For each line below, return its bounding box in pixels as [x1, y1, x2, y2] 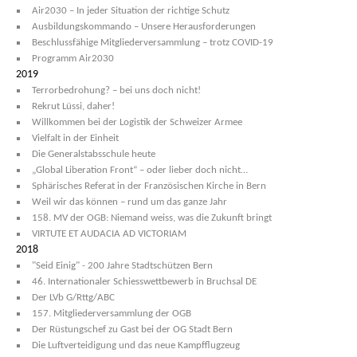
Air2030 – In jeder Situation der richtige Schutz [32, 6, 229, 16]
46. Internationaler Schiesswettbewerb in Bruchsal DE [32, 277, 257, 287]
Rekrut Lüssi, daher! [32, 101, 115, 112]
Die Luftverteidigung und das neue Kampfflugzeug [32, 340, 240, 351]
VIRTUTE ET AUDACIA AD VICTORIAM [32, 229, 186, 239]
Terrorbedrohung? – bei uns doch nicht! [32, 85, 201, 96]
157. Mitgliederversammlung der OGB [32, 308, 191, 319]
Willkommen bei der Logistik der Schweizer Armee [32, 117, 242, 127]
